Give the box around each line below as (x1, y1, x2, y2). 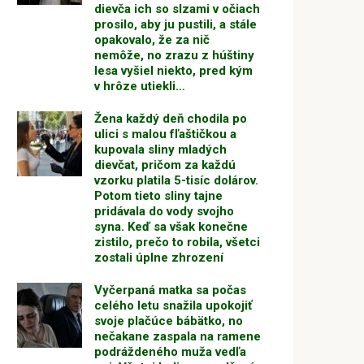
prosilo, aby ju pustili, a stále (94, 17, 257, 32)
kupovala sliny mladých (94, 142, 227, 157)
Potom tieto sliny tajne (94, 188, 223, 203)
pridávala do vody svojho (94, 204, 234, 219)
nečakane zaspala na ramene (94, 329, 261, 344)
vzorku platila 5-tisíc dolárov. (94, 173, 258, 188)
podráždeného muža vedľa (94, 344, 246, 359)
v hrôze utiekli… (94, 79, 185, 93)
